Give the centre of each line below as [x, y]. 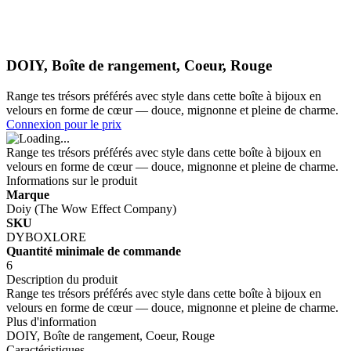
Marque [28, 194]
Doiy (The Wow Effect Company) [91, 208]
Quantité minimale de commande [94, 251]
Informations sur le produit [72, 180]
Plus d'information [51, 321]
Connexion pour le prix [64, 124]
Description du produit [62, 279]
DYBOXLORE [46, 237]
